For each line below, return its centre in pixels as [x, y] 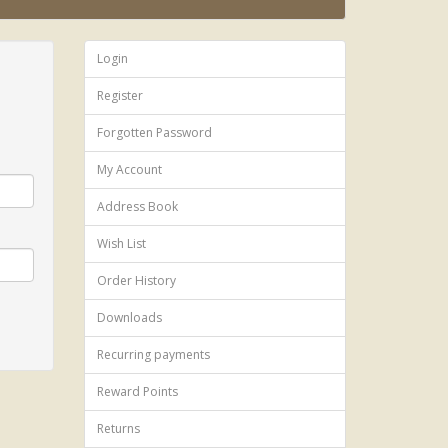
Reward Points [137, 391]
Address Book [137, 206]
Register [119, 95]
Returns [118, 428]
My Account [129, 169]
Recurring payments [153, 354]
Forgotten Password [154, 132]
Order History [136, 280]
